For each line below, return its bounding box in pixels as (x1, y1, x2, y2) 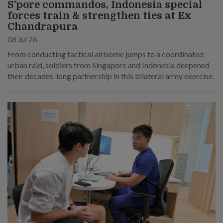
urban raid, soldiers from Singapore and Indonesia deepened (7, 60, 210, 70)
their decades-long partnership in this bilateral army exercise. (7, 71, 214, 81)
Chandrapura (7, 20, 78, 32)
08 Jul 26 (7, 34, 37, 44)
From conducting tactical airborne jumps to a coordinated (7, 49, 204, 59)
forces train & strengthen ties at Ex (7, 9, 191, 21)
